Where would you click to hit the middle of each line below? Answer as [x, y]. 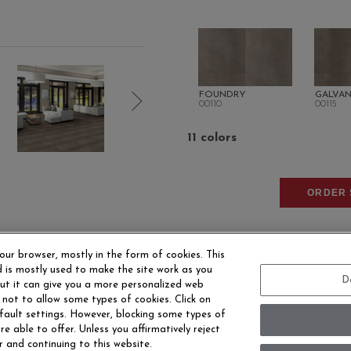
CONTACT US [90, 329]
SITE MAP [183, 329]
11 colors [212, 138]
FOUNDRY [223, 94]
